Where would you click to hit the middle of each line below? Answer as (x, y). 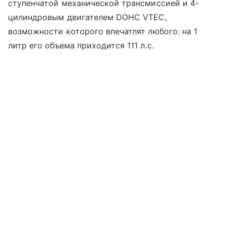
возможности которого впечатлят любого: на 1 (103, 31)
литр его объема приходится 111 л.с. (81, 45)
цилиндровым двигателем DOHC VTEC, (88, 17)
